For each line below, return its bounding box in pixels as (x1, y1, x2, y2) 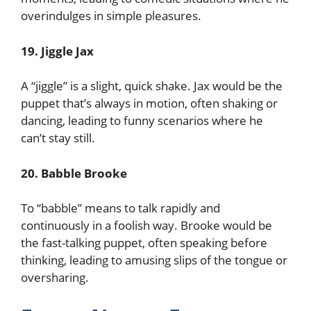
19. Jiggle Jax (21, 42, 94, 59)
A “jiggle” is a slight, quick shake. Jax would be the (21, 78, 283, 94)
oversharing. (21, 269, 89, 285)
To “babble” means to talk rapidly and (21, 200, 220, 216)
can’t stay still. (21, 130, 95, 146)
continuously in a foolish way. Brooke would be (21, 217, 272, 233)
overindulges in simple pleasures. (21, 8, 201, 24)
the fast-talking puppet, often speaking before (21, 235, 267, 251)
